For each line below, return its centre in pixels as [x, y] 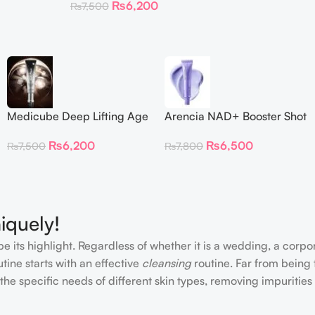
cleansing [167, 263]
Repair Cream [43, 131]
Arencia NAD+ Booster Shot [236, 116]
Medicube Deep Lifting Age [78, 116]
